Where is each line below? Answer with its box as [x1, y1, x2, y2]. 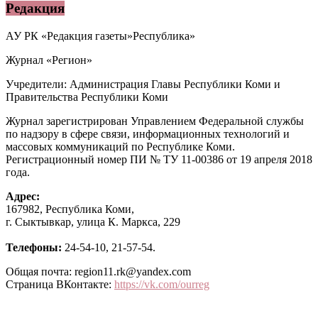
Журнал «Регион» [6, 54, 92, 67]
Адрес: [6, 190, 40, 203]
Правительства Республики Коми [6, 91, 168, 104]
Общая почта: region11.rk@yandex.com [6, 265, 191, 278]
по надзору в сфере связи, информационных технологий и [6, 128, 290, 141]
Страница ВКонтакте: [6, 278, 114, 291]
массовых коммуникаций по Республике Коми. [6, 141, 235, 153]
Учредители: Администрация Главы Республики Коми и [6, 78, 280, 91]
